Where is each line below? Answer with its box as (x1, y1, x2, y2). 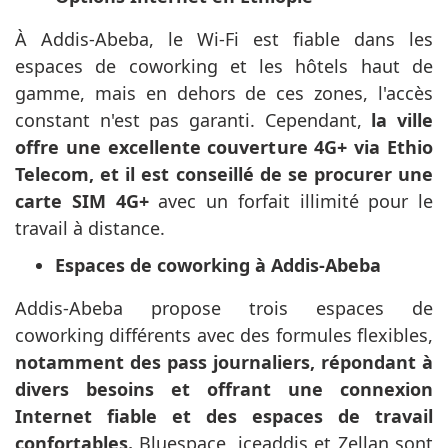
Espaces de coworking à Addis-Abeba (55, 253, 381, 278)
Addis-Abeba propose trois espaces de (15, 296, 433, 321)
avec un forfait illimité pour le (148, 189, 433, 214)
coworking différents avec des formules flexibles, (15, 323, 433, 348)
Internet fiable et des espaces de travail (15, 404, 433, 429)
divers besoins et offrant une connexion (15, 377, 433, 402)
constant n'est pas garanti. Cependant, (15, 108, 372, 133)
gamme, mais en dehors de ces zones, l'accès (15, 81, 433, 106)
